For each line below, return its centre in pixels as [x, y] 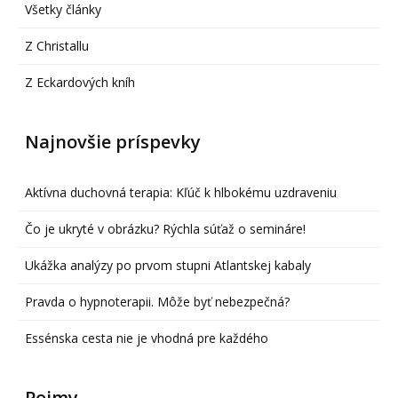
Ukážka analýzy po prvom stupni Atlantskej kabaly [168, 266]
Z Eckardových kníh [80, 83]
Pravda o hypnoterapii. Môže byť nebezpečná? [157, 302]
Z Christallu [57, 46]
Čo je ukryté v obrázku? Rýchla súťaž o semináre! [165, 229]
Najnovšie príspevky [113, 142]
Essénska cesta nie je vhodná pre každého [147, 338]
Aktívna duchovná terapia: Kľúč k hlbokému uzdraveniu [181, 193]
